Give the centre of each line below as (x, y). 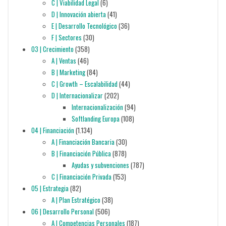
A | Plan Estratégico (76, 200)
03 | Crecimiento (52, 49)
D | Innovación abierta (78, 14)
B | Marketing (68, 72)
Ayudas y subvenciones (100, 165)
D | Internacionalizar (77, 96)
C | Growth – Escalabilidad (84, 84)
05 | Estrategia (50, 188)
